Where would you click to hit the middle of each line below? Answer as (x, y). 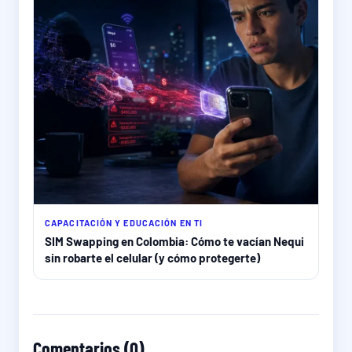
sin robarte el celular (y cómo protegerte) (152, 258)
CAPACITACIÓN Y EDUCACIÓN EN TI (124, 223)
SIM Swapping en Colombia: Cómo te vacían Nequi (174, 241)
